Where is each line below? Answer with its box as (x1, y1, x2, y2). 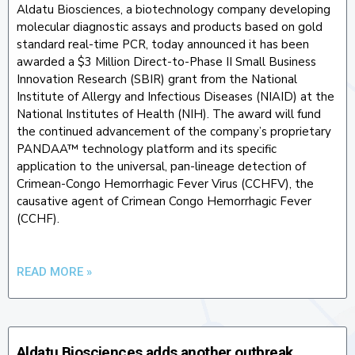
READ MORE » (17, 264, 92, 279)
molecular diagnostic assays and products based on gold (17, 18, 323, 35)
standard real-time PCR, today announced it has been (17, 36, 309, 52)
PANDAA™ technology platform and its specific (17, 140, 277, 157)
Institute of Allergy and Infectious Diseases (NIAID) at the (17, 88, 334, 105)
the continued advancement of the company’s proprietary (17, 123, 331, 139)
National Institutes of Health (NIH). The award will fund (17, 105, 321, 122)
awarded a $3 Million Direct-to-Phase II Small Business (17, 53, 316, 70)
